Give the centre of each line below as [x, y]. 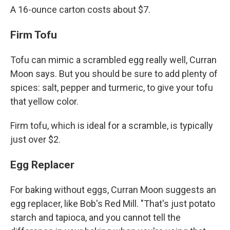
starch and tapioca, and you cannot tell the [95, 217]
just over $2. [35, 139]
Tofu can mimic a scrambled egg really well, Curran [113, 60]
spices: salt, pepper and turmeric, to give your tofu [112, 88]
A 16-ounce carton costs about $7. [80, 9]
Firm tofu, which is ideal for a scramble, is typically [112, 126]
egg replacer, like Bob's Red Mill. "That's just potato [113, 204]
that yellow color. [44, 101]
